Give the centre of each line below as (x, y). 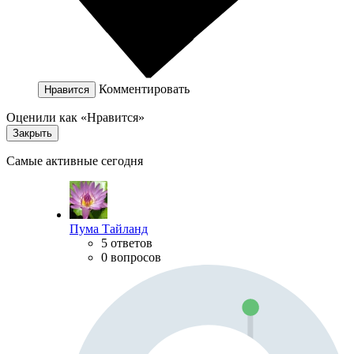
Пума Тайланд (109, 229)
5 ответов (127, 243)
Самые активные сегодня (75, 161)
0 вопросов (131, 258)
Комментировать (144, 89)
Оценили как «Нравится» (75, 118)
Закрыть (32, 134)
